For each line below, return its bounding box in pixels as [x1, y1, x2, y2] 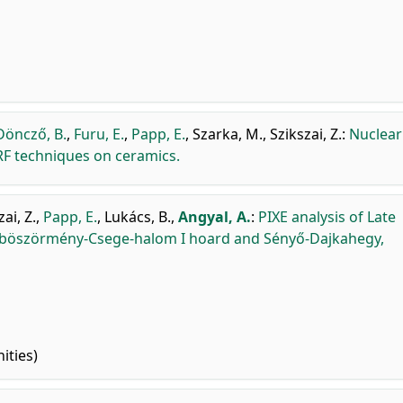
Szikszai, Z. [270, 124, 342, 144]
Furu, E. [74, 124, 124, 144]
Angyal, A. [178, 207, 251, 227]
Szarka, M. [193, 124, 263, 144]
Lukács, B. [104, 207, 171, 227]
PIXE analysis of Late [258, 207, 396, 227]
